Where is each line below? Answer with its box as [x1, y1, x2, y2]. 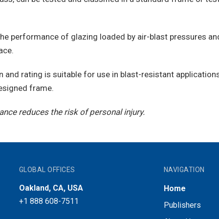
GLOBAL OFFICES [19, 166, 75, 174]
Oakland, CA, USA [19, 183, 83, 193]
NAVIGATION [163, 166, 205, 174]
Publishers [163, 200, 201, 210]
